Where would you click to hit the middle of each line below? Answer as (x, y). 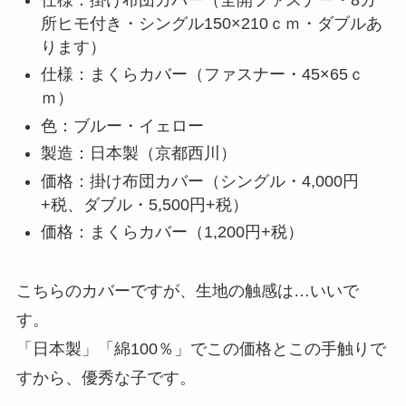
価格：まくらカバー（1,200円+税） (172, 232)
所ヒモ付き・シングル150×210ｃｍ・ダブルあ (211, 23)
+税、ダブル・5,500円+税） (144, 204)
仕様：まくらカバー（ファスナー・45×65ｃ (202, 75)
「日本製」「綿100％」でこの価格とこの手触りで (201, 348)
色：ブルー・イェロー (122, 126)
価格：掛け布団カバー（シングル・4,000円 (199, 181)
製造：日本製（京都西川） (138, 154)
